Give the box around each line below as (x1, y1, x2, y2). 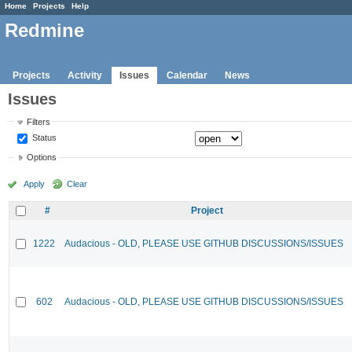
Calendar (167, 69, 207, 81)
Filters (27, 116, 51, 126)
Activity (68, 69, 102, 81)
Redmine (5, 20, 84, 42)
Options (27, 152, 57, 163)
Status (30, 132, 57, 142)
